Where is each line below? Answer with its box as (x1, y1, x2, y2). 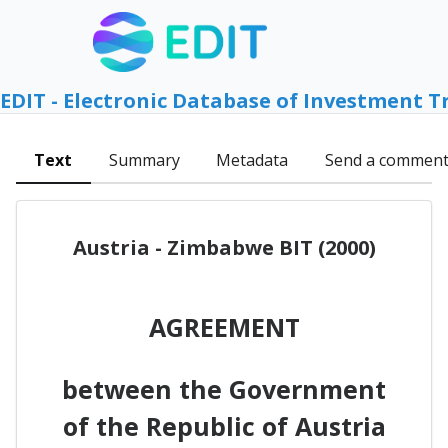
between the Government (62, 371, 386, 406)
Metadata (216, 149, 289, 172)
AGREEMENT (148, 309, 300, 344)
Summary (108, 149, 180, 172)
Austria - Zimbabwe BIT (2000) (72, 233, 376, 261)
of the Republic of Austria (62, 408, 386, 443)
